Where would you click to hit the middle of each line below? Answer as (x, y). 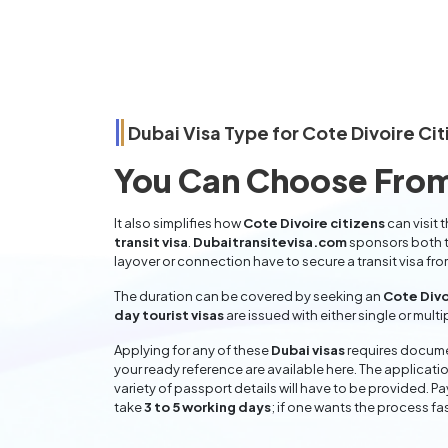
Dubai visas (308, 350)
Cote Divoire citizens (314, 223)
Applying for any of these (192, 350)
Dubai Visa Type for (215, 132)
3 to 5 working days (207, 407)
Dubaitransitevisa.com (270, 242)
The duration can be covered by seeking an (248, 296)
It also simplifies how (178, 223)
